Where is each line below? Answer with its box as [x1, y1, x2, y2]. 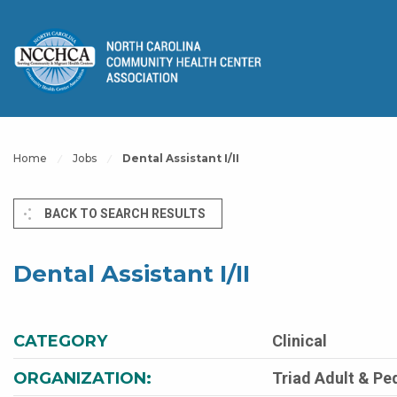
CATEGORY [13, 331, 107, 351]
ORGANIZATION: [13, 369, 152, 388]
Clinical [272, 331, 327, 350]
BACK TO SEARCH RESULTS [44, 206, 206, 221]
